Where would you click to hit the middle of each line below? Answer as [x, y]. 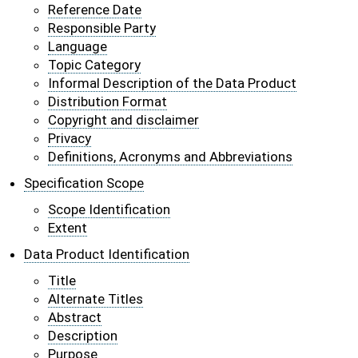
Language [78, 46]
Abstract [75, 317]
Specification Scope [84, 183]
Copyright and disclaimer [123, 120]
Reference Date [95, 10]
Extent [68, 228]
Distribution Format [107, 101]
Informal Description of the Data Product [172, 83]
